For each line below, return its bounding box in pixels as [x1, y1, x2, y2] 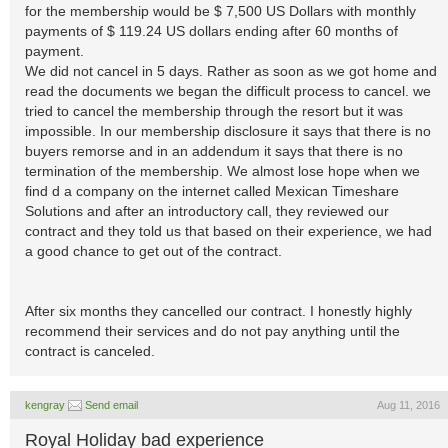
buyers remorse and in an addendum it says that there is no [25, 143, 403, 159]
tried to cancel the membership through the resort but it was [25, 103, 403, 119]
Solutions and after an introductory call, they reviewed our [25, 203, 389, 219]
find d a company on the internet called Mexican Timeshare [25, 183, 399, 199]
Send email [85, 399, 138, 411]
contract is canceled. [25, 343, 155, 359]
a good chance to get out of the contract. [25, 243, 282, 259]
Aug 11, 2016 [377, 399, 440, 411]
